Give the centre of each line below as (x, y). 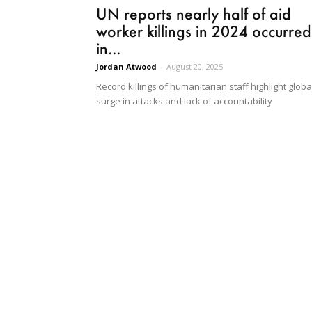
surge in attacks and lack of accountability (184, 101)
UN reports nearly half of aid (194, 14)
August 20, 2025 (195, 67)
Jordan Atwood (126, 67)
